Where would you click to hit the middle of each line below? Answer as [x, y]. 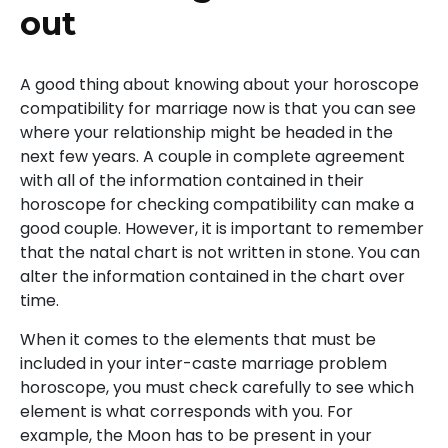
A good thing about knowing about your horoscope [219, 85]
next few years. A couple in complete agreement [212, 157]
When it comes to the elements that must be [198, 340]
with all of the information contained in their [192, 181]
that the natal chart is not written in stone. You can [220, 253]
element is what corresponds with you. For [186, 412]
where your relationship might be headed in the [206, 133]
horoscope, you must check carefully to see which [217, 388]
